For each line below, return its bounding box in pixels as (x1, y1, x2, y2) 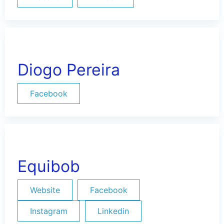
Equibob (17, 156, 80, 176)
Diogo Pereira (17, 60, 120, 79)
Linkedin (97, 206, 129, 216)
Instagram (30, 206, 67, 216)
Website (30, 185, 60, 195)
